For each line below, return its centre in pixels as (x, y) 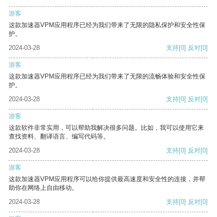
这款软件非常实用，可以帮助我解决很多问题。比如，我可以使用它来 (106, 128)
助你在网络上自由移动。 (43, 188)
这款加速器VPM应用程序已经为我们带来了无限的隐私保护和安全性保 (107, 25)
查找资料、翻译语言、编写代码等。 (59, 137)
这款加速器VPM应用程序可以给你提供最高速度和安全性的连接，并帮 (107, 179)
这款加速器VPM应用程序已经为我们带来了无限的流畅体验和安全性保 (107, 77)
